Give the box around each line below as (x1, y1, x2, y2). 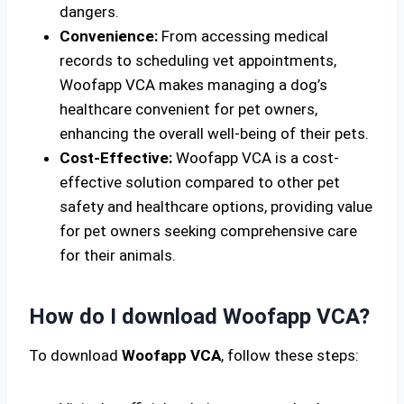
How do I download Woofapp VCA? (29, 304, 370, 329)
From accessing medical (158, 27, 328, 45)
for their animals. (60, 246, 176, 264)
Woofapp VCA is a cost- (172, 149, 339, 167)
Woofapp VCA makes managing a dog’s (60, 76, 327, 94)
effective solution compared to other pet (60, 173, 340, 191)
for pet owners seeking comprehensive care (60, 222, 357, 240)
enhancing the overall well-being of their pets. (60, 124, 369, 142)
